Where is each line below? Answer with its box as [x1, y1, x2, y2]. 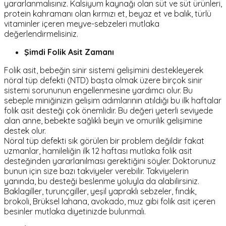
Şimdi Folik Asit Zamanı [24, 47, 114, 58]
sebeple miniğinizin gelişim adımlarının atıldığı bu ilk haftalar [4, 95, 221, 106]
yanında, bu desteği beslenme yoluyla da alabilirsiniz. [4, 176, 199, 187]
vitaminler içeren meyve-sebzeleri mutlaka [4, 19, 159, 29]
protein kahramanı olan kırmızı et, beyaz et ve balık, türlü [4, 9, 211, 19]
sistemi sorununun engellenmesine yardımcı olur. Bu [4, 85, 193, 96]
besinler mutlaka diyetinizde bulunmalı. [4, 206, 146, 217]
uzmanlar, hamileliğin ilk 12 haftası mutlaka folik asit [4, 146, 192, 156]
